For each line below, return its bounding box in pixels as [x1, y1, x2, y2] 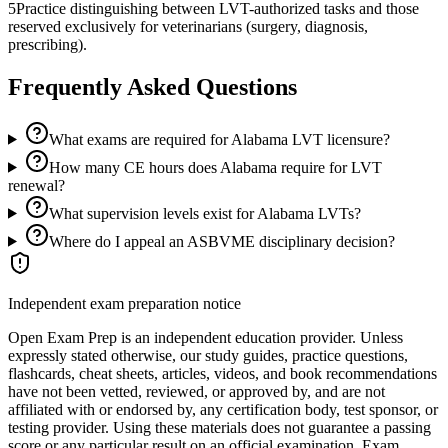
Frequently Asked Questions [8, 73, 297, 100]
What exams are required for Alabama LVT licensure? [48, 130, 390, 148]
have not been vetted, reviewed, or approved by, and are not [8, 382, 385, 400]
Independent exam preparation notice [8, 294, 241, 312]
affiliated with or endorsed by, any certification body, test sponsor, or [8, 400, 438, 418]
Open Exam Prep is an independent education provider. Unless [8, 328, 403, 346]
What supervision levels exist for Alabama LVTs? [48, 204, 361, 222]
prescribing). [8, 35, 87, 53]
